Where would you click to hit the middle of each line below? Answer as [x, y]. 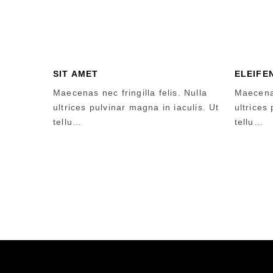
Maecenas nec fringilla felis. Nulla [130, 93]
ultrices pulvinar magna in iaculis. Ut [136, 107]
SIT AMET [76, 74]
